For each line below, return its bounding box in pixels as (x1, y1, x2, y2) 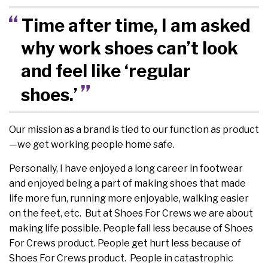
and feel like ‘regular (20, 60, 191, 81)
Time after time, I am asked (21, 14, 251, 36)
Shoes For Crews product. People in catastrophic (9, 252, 233, 264)
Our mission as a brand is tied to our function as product (9, 124, 259, 136)
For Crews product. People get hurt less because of (9, 237, 241, 249)
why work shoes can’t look (20, 37, 238, 59)
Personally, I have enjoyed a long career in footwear (9, 163, 243, 175)
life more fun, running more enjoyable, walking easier (9, 193, 249, 205)
